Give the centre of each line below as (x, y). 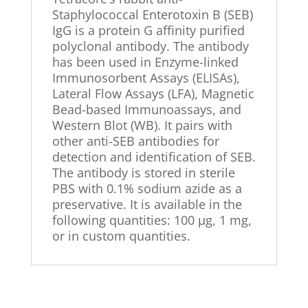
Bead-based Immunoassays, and (146, 109)
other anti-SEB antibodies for (135, 141)
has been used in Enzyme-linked (145, 62)
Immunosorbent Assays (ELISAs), (146, 77)
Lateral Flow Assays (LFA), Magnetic (153, 93)
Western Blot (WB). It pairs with (142, 125)
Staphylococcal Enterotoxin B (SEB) (152, 14)
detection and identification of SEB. (154, 156)
